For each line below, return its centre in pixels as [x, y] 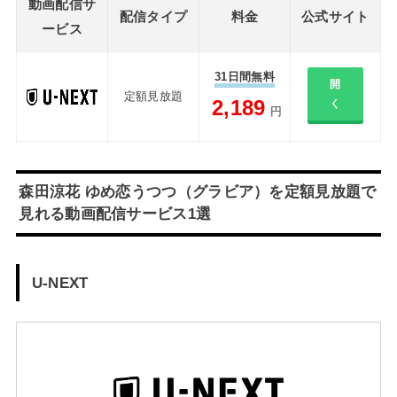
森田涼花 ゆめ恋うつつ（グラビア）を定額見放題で [198, 192]
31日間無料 [245, 77]
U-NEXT [60, 282]
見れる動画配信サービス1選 [115, 214]
